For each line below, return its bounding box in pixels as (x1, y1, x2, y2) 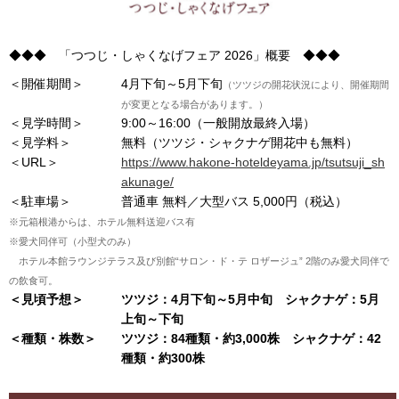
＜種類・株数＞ (9, 330, 96, 346)
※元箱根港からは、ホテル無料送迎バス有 (9, 216, 195, 227)
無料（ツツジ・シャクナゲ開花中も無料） (121, 134, 358, 150)
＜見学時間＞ (9, 115, 84, 130)
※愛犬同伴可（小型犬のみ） (9, 235, 136, 247)
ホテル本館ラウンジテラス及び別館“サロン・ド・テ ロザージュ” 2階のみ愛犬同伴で (9, 255, 389, 266)
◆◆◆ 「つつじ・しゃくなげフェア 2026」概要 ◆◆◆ (9, 47, 340, 62)
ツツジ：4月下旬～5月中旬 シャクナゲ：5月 (121, 291, 379, 306)
